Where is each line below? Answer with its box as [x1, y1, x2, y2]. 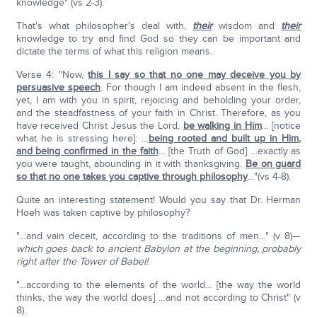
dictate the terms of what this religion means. [16, 45, 212, 58]
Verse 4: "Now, [16, 69, 88, 81]
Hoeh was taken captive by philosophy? [16, 207, 190, 219]
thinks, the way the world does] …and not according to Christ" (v [16, 292, 301, 304]
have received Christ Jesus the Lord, [16, 120, 183, 132]
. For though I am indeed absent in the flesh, [100, 81, 301, 94]
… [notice [261, 120, 301, 132]
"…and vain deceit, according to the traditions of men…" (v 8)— [16, 230, 301, 243]
